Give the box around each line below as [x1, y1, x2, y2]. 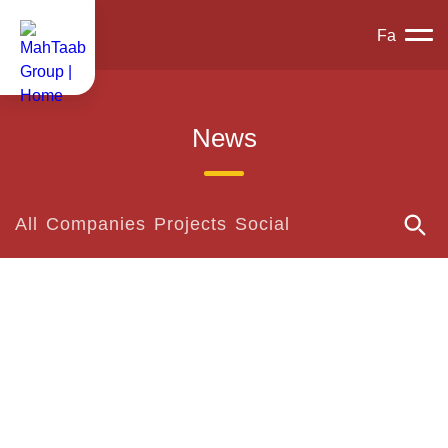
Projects [154, 214, 227, 234]
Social [235, 214, 290, 234]
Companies [46, 214, 146, 234]
